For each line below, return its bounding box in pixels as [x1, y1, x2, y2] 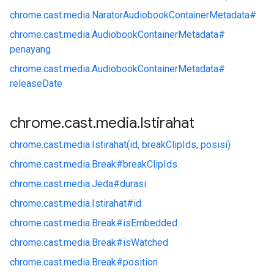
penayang [10, 43, 51, 55]
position [123, 256, 158, 268]
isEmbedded [123, 217, 177, 229]
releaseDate [10, 78, 62, 89]
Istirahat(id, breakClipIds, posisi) [92, 139, 231, 150]
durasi [120, 178, 146, 190]
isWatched [123, 237, 168, 248]
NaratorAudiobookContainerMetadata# [92, 9, 256, 21]
